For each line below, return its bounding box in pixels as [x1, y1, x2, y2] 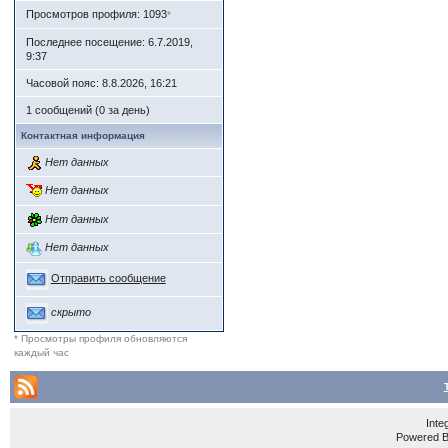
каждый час [13, 346, 69, 358]
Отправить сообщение [50, 272, 166, 285]
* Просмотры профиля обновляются [13, 332, 187, 344]
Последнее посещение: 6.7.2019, [25, 36, 193, 49]
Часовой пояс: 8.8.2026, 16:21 [25, 77, 177, 90]
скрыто [50, 306, 91, 319]
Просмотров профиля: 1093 [25, 8, 167, 21]
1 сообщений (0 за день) [25, 104, 150, 117]
